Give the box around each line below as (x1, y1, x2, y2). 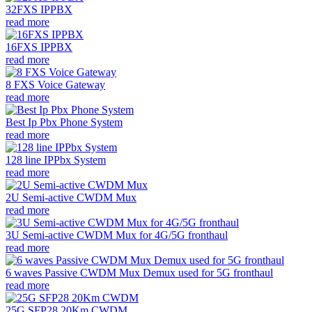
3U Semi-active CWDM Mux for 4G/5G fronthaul (6, 228, 228, 241)
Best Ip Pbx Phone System (6, 116, 123, 128)
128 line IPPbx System (6, 153, 106, 166)
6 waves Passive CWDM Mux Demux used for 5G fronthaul (6, 266, 273, 279)
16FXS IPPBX (6, 40, 72, 53)
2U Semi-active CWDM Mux (6, 191, 136, 203)
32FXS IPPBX (6, 3, 72, 15)
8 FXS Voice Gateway (6, 78, 105, 91)
